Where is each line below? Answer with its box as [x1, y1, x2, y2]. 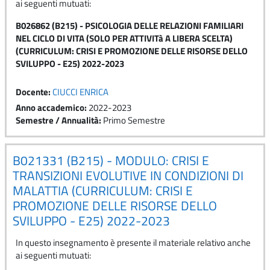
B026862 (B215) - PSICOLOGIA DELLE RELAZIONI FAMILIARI [16, 18, 243, 33]
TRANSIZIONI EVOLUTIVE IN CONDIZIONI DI [13, 165, 243, 185]
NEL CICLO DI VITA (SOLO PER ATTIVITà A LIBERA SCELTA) [16, 31, 233, 45]
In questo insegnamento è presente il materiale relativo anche [16, 235, 251, 250]
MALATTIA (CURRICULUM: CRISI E [13, 180, 193, 200]
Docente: [16, 84, 52, 99]
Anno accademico [16, 100, 84, 115]
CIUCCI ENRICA [52, 84, 108, 99]
